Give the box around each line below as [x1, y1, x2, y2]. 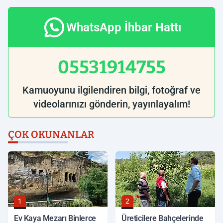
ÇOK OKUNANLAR [8, 128, 94, 140]
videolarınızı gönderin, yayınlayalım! [33, 98, 190, 110]
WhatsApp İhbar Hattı [66, 20, 181, 34]
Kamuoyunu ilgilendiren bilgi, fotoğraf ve [22, 84, 201, 96]
